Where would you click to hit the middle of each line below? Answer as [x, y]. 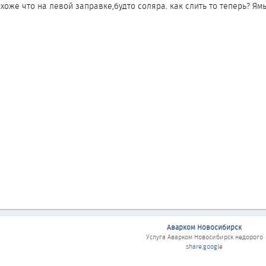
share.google [204, 246]
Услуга [156, 237]
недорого [248, 237]
